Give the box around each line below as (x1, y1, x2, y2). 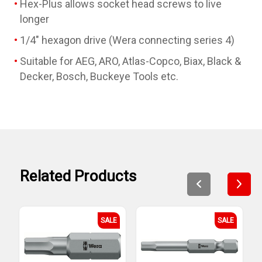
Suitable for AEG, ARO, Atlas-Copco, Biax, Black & (20, 54, 241, 67)
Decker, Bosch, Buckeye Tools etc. (20, 70, 178, 82)
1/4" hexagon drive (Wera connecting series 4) (20, 33, 235, 46)
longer (20, 12, 49, 25)
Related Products (20, 167, 136, 185)
